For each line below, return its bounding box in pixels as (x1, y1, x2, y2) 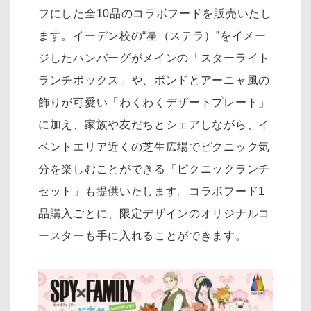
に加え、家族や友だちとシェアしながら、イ (38, 118, 270, 131)
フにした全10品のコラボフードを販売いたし (38, 7, 272, 19)
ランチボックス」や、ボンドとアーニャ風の (38, 74, 271, 86)
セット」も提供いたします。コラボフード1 (38, 185, 265, 197)
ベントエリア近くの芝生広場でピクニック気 (38, 140, 270, 153)
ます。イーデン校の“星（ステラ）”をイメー (38, 29, 267, 42)
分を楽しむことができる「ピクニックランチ (38, 162, 270, 175)
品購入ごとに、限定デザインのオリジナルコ (38, 207, 270, 219)
